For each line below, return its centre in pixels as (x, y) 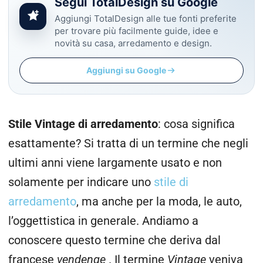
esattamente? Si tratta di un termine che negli (128, 144)
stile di (171, 182)
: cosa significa (196, 124)
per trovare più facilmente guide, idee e (136, 31)
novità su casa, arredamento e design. (133, 43)
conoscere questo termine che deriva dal (114, 240)
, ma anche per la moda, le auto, (159, 202)
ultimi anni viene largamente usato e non (115, 163)
